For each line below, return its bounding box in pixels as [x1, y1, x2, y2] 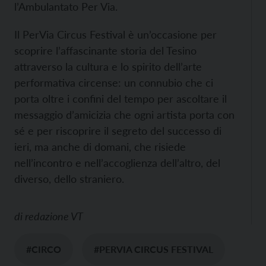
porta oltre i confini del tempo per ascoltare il [14, 92, 227, 106]
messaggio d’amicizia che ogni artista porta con [14, 108, 235, 122]
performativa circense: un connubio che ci [14, 76, 213, 90]
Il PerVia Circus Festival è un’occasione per [14, 28, 217, 42]
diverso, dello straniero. [14, 172, 124, 186]
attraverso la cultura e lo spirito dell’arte [14, 60, 202, 74]
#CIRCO [26, 243, 61, 255]
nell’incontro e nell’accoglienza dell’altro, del [14, 156, 220, 170]
